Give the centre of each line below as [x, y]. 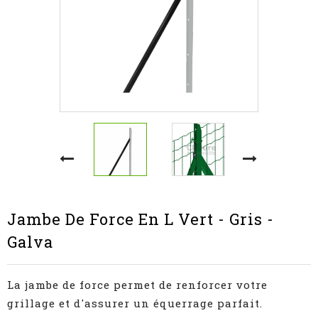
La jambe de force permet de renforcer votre [137, 285]
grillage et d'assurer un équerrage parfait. [135, 303]
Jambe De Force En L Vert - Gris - [141, 219]
